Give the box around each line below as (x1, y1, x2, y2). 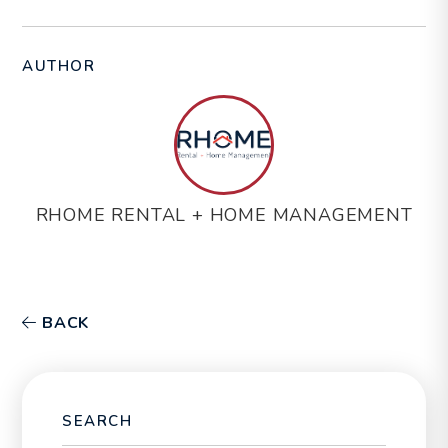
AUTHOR (22, 55, 96, 76)
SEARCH (62, 410, 133, 431)
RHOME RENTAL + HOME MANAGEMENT (35, 202, 413, 227)
